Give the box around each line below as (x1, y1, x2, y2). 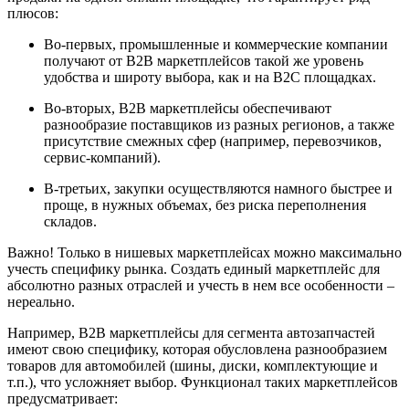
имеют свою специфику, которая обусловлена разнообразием (7, 341, 387, 358)
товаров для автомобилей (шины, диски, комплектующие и (7, 358, 378, 374)
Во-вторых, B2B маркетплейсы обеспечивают (44, 100, 331, 117)
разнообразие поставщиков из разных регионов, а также (44, 117, 394, 133)
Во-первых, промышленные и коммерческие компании (44, 37, 388, 53)
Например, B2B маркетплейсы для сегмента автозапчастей (7, 325, 375, 341)
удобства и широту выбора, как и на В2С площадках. (44, 69, 376, 86)
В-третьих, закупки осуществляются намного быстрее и (44, 181, 393, 197)
